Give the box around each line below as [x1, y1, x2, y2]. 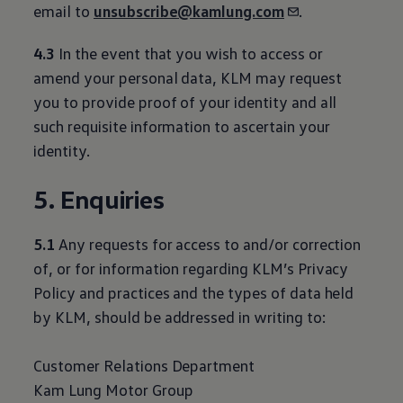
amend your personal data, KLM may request [33, 67, 342, 87]
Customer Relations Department [33, 355, 255, 375]
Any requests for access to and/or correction [55, 234, 362, 254]
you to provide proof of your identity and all [33, 92, 337, 112]
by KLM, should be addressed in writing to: [33, 307, 327, 327]
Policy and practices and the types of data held [33, 282, 354, 302]
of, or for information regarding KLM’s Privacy [33, 258, 349, 278]
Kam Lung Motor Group [33, 380, 193, 399]
